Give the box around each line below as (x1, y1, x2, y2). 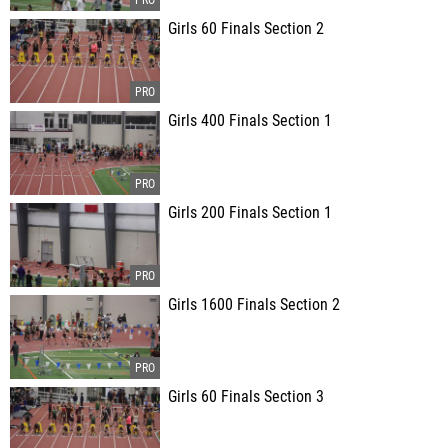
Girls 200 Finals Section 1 (168, 204, 332, 222)
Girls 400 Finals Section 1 (168, 112, 332, 130)
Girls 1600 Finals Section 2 (168, 296, 340, 314)
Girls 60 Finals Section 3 (168, 388, 324, 406)
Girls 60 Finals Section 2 (168, 20, 324, 38)
